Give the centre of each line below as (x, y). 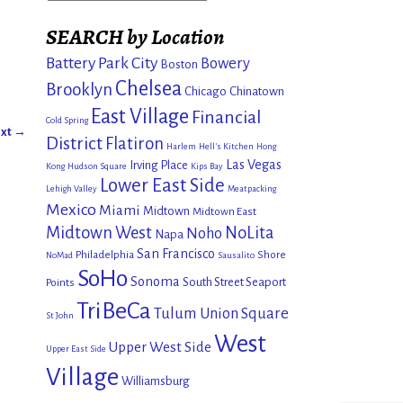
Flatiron (134, 144)
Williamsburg (156, 381)
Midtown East (224, 212)
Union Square (244, 314)
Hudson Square (97, 166)
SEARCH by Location (135, 36)
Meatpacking (252, 189)
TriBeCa (114, 311)
